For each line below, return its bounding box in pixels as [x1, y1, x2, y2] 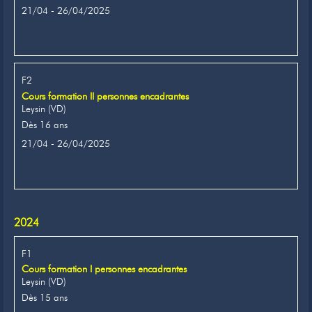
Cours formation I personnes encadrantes [22, 263, 187, 276]
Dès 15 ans [22, 291, 68, 304]
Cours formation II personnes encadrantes [22, 89, 189, 102]
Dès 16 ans [22, 118, 68, 131]
